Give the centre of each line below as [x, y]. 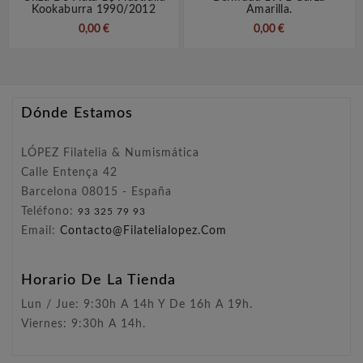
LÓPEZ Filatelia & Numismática [110, 154]
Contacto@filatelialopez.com [143, 231]
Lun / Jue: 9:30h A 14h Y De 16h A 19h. [137, 305]
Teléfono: [49, 212]
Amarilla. [269, 10]
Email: [41, 231]
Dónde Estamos [77, 114]
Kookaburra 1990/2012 [94, 10]
